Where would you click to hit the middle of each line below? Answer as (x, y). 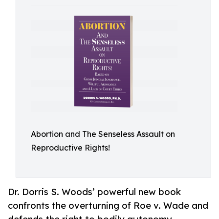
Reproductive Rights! (70, 148)
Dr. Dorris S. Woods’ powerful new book (94, 192)
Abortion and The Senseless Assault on (103, 134)
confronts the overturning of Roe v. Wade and (108, 206)
